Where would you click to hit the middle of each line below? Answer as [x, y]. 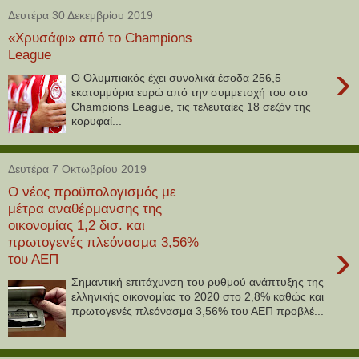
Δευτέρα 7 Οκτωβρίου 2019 [77, 169]
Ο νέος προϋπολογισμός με [92, 192]
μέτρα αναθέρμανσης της [85, 209]
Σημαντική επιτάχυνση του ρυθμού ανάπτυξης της [198, 282]
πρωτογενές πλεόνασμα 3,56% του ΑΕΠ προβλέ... [198, 311]
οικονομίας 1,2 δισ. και [77, 226]
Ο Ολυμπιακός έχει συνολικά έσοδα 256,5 [177, 77]
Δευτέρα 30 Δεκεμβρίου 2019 [81, 15]
